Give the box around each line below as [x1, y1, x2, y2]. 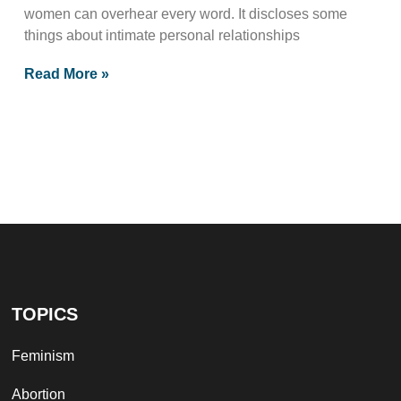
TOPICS [12, 303, 79, 324]
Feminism [12, 347, 75, 363]
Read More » [23, 65, 109, 81]
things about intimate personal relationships [23, 27, 300, 43]
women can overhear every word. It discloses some [23, 5, 347, 21]
